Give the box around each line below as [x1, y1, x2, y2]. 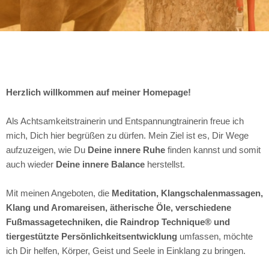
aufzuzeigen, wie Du [6, 145, 88, 155]
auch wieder [6, 160, 56, 169]
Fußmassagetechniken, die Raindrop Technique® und [6, 217, 230, 227]
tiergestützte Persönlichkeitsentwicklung [6, 232, 177, 241]
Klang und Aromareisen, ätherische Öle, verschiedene [6, 203, 231, 213]
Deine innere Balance [56, 160, 145, 169]
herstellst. [145, 160, 185, 169]
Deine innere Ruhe [88, 145, 165, 155]
